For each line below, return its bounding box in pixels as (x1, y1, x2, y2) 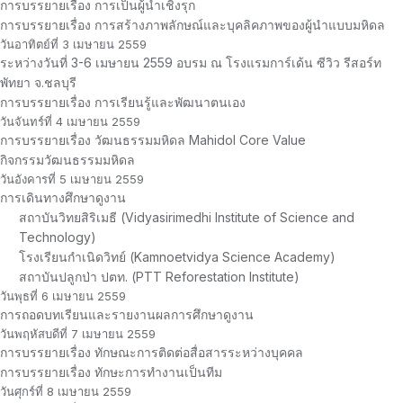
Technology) (19, 228, 96, 245)
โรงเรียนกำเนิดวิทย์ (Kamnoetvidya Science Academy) (19, 248, 336, 264)
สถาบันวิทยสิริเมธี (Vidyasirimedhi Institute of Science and (19, 209, 354, 225)
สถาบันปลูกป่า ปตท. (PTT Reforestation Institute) (19, 268, 300, 284)
